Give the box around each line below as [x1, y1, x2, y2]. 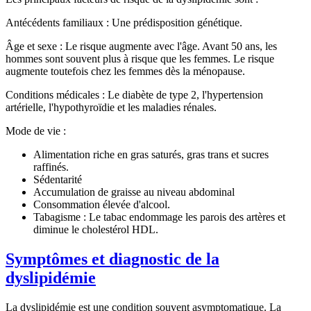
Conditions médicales [6, 89, 99, 101]
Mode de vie [6, 125, 60, 137]
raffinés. [33, 161, 69, 174]
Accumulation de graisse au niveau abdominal [33, 186, 235, 199]
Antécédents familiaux [6, 17, 103, 29]
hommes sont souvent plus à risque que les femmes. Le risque [6, 53, 274, 65]
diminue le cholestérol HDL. [33, 224, 158, 236]
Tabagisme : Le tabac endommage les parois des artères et [33, 211, 285, 224]
